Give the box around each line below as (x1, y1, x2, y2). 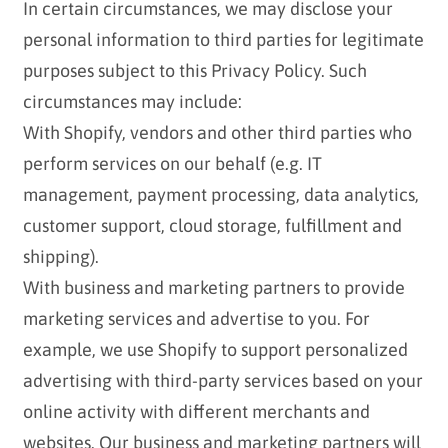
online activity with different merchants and (22, 401, 370, 423)
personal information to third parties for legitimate (22, 29, 424, 51)
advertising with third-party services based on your (22, 370, 423, 392)
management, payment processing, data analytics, (22, 184, 419, 206)
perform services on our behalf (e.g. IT (22, 153, 322, 175)
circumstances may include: (22, 91, 242, 113)
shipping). (22, 246, 99, 268)
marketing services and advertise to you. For (22, 308, 370, 330)
